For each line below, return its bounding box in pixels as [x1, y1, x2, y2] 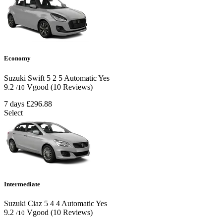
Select [4, 108, 23, 117]
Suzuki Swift [4, 73, 45, 82]
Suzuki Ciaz [4, 199, 42, 208]
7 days [4, 99, 24, 108]
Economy [4, 55, 31, 62]
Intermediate [4, 180, 40, 188]
